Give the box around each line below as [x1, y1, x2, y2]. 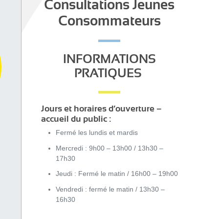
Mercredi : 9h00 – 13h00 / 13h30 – [55, 144, 163, 152]
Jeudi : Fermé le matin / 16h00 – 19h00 [55, 170, 178, 177]
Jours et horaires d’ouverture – [41, 104, 162, 113]
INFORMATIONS [63, 52, 156, 66]
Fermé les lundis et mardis [55, 129, 140, 136]
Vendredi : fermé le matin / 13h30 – [55, 185, 165, 193]
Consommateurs [58, 13, 161, 29]
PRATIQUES [74, 66, 145, 80]
